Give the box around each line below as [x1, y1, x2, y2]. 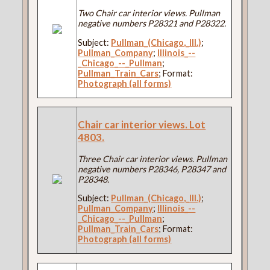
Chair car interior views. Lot [78, 118, 206, 131]
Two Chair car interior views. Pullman [78, 8, 221, 19]
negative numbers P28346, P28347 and [78, 163, 227, 174]
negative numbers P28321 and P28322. [78, 18, 227, 29]
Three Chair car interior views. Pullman [78, 153, 228, 164]
